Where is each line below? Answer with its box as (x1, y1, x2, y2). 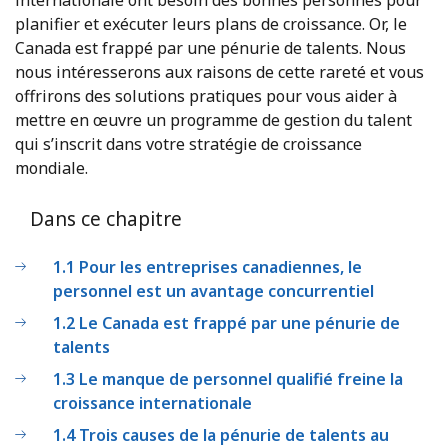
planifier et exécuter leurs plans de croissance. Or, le (15, 12, 407, 35)
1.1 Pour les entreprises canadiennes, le (53, 255, 362, 278)
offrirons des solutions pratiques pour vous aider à (15, 84, 397, 107)
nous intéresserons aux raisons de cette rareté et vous (15, 60, 424, 83)
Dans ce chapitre (30, 205, 182, 232)
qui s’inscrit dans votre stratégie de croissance (15, 132, 362, 155)
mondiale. (15, 156, 88, 179)
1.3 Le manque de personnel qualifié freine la (53, 367, 403, 390)
